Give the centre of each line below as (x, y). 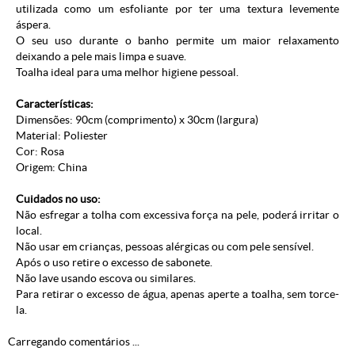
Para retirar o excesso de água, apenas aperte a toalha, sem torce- (177, 294)
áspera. (33, 25)
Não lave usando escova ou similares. (106, 279)
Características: (55, 104)
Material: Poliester (62, 136)
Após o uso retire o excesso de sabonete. (114, 263)
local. (29, 231)
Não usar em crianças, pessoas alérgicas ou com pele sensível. (165, 247)
